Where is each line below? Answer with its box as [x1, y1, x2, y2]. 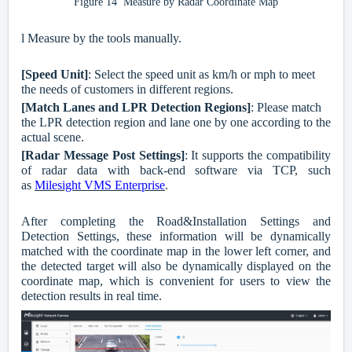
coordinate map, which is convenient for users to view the [21, 274, 331, 288]
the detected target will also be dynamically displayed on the [21, 259, 331, 273]
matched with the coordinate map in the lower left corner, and [21, 244, 331, 258]
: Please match [251, 101, 321, 115]
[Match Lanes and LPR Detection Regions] [21, 101, 251, 115]
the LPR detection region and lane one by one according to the [21, 115, 331, 130]
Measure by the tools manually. [27, 31, 181, 46]
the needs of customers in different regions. [21, 82, 233, 97]
